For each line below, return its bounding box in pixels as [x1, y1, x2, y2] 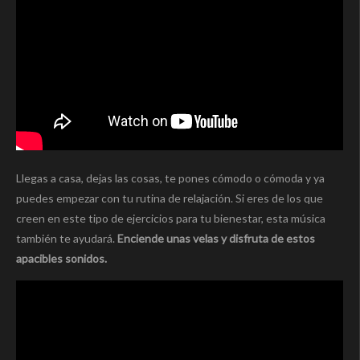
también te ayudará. [16, 231, 117, 245]
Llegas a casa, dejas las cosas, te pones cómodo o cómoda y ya [16, 170, 325, 185]
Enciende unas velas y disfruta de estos [117, 231, 315, 245]
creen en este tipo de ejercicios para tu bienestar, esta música [16, 211, 325, 225]
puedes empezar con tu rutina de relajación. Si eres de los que [16, 190, 323, 205]
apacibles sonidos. [16, 251, 107, 265]
